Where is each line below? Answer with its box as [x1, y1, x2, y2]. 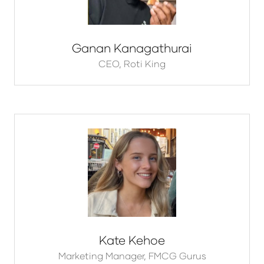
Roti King [124, 58, 166, 70]
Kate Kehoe [99, 233, 165, 247]
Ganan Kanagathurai [72, 41, 192, 55]
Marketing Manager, [58, 250, 148, 262]
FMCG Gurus [148, 250, 206, 262]
